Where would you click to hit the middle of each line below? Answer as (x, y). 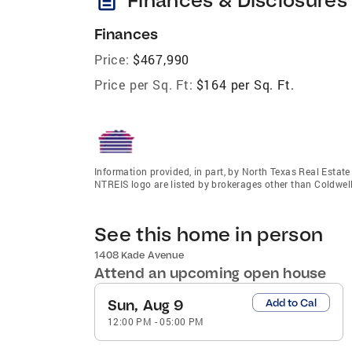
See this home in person (209, 233)
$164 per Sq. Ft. (245, 84)
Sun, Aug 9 (146, 305)
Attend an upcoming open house (210, 273)
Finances (126, 34)
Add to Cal (291, 302)
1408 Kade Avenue (139, 255)
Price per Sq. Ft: (144, 84)
